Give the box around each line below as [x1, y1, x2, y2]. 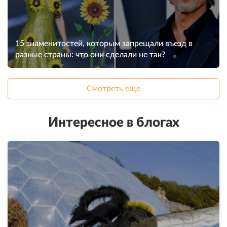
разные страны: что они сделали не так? [15, 51, 165, 59]
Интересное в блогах [48, 116, 179, 130]
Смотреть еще [87, 85, 140, 93]
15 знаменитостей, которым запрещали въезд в [15, 40, 193, 48]
